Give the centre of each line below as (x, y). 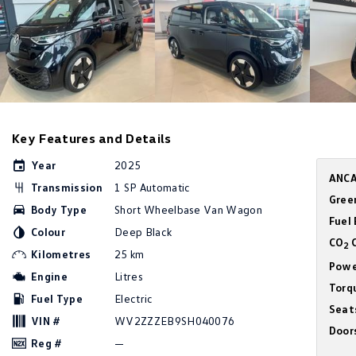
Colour (48, 232)
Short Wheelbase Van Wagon (188, 210)
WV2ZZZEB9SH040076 (175, 321)
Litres (129, 277)
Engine (49, 277)
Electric (134, 299)
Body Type (59, 210)
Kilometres (61, 254)
